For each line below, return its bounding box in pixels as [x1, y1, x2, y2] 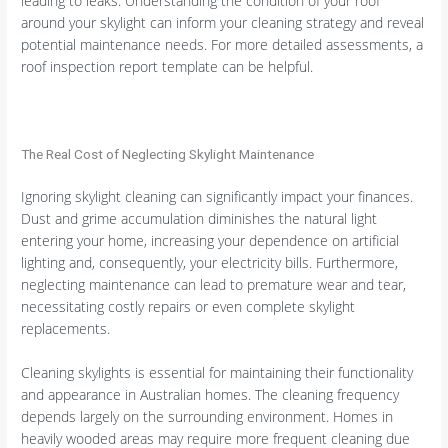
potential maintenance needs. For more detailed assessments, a [21, 34, 424, 54]
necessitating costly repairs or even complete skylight [21, 296, 356, 316]
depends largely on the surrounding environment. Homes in [21, 406, 394, 426]
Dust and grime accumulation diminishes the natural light [21, 208, 378, 228]
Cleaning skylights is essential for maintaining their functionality [21, 362, 414, 382]
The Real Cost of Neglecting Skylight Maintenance [21, 146, 315, 163]
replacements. [21, 318, 111, 338]
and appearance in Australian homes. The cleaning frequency [21, 384, 400, 404]
